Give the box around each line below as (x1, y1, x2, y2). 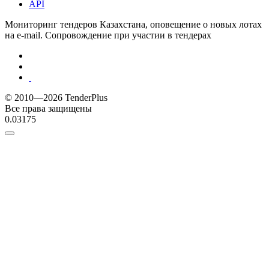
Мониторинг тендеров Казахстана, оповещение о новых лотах (5, 19, 262, 29)
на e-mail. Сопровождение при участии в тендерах (5, 29, 211, 40)
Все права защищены (5, 103, 92, 113)
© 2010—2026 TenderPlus (5, 92, 107, 103)
